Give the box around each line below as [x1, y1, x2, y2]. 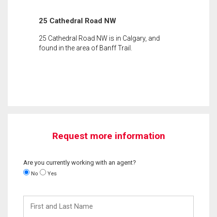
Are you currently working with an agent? [23, 158, 136, 166]
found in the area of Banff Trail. [39, 44, 132, 52]
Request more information [52, 130, 165, 141]
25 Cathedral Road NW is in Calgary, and [39, 34, 160, 42]
